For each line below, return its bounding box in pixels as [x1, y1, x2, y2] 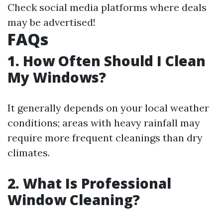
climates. [7, 146, 50, 159]
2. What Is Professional [7, 174, 171, 193]
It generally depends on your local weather [7, 102, 209, 114]
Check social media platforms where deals [7, 1, 207, 13]
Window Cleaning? [7, 190, 140, 209]
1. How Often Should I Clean [7, 51, 206, 70]
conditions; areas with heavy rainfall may [7, 116, 200, 129]
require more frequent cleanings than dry [7, 131, 203, 144]
